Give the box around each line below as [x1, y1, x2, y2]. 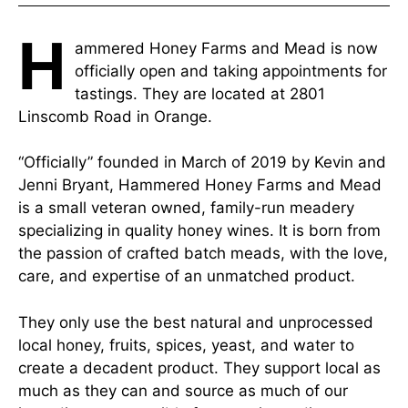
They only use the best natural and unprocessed [18, 312, 373, 331]
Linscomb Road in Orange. [18, 107, 212, 126]
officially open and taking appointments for [75, 61, 387, 80]
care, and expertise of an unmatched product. [18, 267, 355, 286]
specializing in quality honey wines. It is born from [18, 221, 381, 240]
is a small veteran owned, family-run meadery [18, 199, 354, 218]
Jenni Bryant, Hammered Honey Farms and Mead [18, 176, 382, 195]
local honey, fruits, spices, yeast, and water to [18, 335, 354, 354]
